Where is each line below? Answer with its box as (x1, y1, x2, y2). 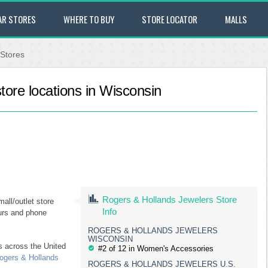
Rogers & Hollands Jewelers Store (102, 194, 237, 205)
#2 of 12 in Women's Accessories (98, 244, 214, 253)
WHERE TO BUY (63, 13, 114, 26)
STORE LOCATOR (142, 13, 197, 26)
